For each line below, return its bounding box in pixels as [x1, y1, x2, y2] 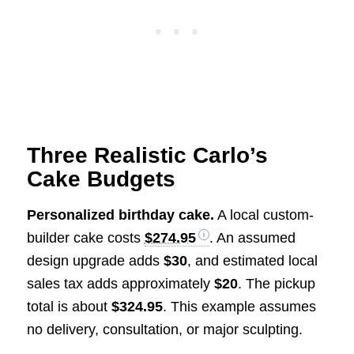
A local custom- [213, 206, 314, 223]
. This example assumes [162, 298, 316, 314]
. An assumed [209, 229, 296, 246]
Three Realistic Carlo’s [26, 143, 268, 168]
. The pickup [237, 275, 315, 292]
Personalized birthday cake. [26, 206, 214, 223]
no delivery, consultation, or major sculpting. [26, 321, 303, 337]
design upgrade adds [26, 252, 164, 269]
